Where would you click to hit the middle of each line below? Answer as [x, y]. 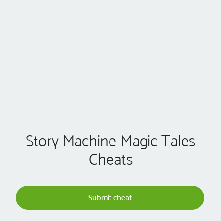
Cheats [110, 160]
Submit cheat [110, 198]
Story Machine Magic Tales [110, 141]
